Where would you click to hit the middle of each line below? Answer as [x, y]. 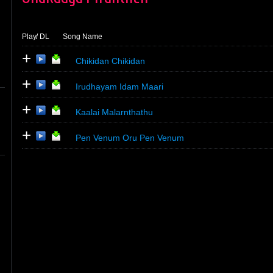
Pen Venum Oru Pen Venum [130, 138]
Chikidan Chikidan [110, 61]
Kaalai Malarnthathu [114, 112]
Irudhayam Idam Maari [119, 87]
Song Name [83, 37]
